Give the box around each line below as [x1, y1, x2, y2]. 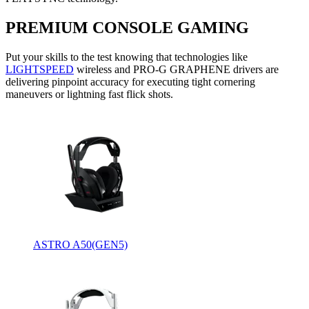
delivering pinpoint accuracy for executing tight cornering [6, 75, 255, 88]
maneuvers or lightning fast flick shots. [6, 88, 173, 100]
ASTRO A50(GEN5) [33, 238, 128, 250]
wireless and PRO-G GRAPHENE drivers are [74, 63, 279, 75]
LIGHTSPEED [6, 63, 74, 75]
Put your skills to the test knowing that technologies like [6, 50, 248, 63]
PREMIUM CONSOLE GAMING [6, 18, 249, 37]
